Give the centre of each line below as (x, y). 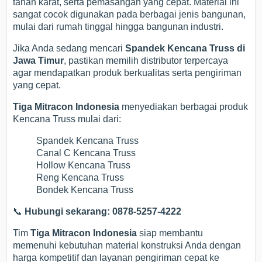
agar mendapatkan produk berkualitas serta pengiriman (127, 73)
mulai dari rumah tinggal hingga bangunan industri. (118, 26)
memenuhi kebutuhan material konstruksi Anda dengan (127, 245)
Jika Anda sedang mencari (69, 48)
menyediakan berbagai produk (184, 106)
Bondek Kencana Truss (85, 189)
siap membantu (170, 233)
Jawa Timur (39, 60)
